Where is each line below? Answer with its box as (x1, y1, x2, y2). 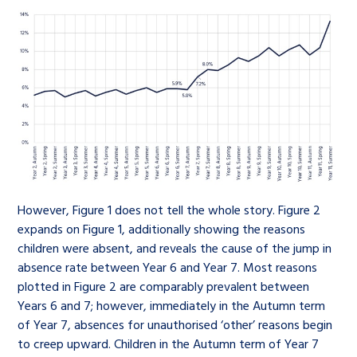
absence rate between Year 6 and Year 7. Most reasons (18, 257, 318, 277)
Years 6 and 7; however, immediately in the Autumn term (18, 296, 326, 315)
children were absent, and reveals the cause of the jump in (18, 238, 332, 257)
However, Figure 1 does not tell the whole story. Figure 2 (18, 200, 321, 219)
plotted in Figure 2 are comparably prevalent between (18, 277, 310, 296)
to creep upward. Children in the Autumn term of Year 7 (18, 334, 320, 353)
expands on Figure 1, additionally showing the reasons (18, 219, 306, 238)
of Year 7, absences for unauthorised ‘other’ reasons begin (18, 315, 333, 334)
